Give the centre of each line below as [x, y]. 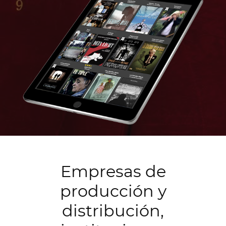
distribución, [113, 210]
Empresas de [113, 171]
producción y [113, 191]
